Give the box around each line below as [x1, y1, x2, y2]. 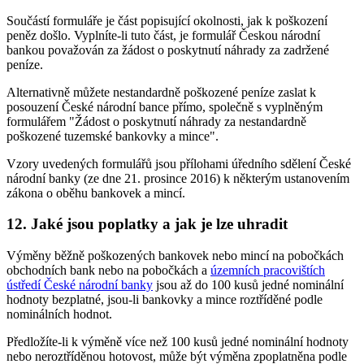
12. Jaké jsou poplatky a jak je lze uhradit [6, 215, 288, 233]
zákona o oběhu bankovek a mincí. [6, 185, 185, 200]
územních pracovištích [210, 263, 325, 278]
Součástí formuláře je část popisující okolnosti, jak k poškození [6, 13, 327, 28]
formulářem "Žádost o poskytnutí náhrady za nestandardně [6, 114, 306, 128]
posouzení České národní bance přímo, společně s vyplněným [6, 99, 323, 114]
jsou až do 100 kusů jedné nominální [153, 278, 344, 292]
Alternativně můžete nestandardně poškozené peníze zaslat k [6, 84, 316, 99]
